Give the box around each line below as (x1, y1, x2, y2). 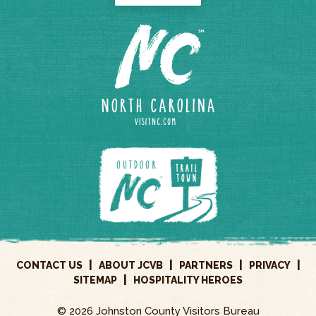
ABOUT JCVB (98, 260, 163, 272)
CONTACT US (16, 260, 83, 272)
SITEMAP (73, 274, 117, 286)
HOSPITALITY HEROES (133, 274, 243, 286)
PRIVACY (248, 260, 291, 272)
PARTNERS (178, 260, 233, 272)
